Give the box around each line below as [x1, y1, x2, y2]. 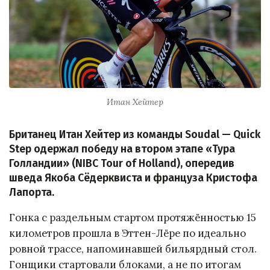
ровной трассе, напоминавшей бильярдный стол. [9, 242, 257, 256]
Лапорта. [9, 186, 54, 199]
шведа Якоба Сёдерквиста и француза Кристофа [9, 171, 257, 184]
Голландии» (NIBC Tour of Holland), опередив [9, 157, 234, 170]
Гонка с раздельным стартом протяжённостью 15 [9, 211, 256, 225]
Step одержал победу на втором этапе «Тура [9, 142, 235, 155]
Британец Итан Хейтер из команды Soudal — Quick [9, 128, 260, 141]
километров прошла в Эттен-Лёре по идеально [9, 227, 246, 240]
